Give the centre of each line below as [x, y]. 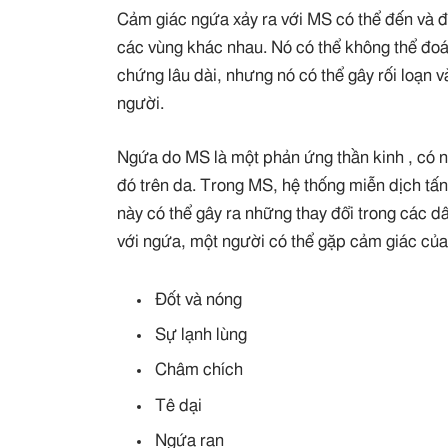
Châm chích [199, 370]
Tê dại [179, 405]
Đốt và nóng [199, 299]
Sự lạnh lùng [201, 335]
